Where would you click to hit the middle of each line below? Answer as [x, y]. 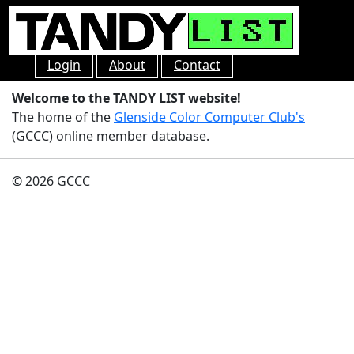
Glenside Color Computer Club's [209, 117]
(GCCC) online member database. [111, 136]
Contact [197, 65]
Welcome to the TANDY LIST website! [126, 98]
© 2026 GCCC [51, 181]
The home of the [63, 117]
